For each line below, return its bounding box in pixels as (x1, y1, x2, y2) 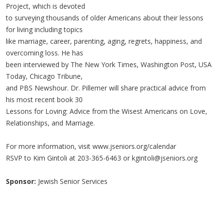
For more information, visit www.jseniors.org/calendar (6, 141, 176, 151)
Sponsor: (6, 176, 36, 186)
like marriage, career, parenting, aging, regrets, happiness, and (6, 36, 202, 46)
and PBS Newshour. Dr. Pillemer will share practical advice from (6, 83, 206, 92)
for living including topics (6, 24, 83, 34)
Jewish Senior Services (36, 176, 108, 186)
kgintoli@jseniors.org (132, 153, 198, 163)
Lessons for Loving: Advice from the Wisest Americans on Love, (6, 106, 207, 116)
